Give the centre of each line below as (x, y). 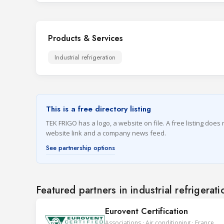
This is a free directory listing (98, 109)
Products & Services (85, 38)
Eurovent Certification (146, 211)
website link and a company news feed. (106, 133)
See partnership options (80, 148)
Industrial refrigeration (85, 57)
